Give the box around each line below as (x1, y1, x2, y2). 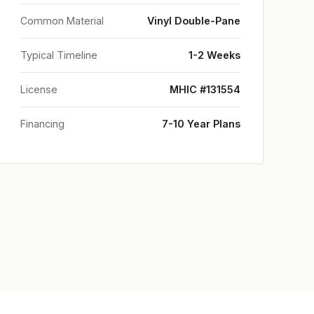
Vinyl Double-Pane (147, 15, 240, 27)
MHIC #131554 (170, 83, 240, 95)
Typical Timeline (20, 49, 97, 61)
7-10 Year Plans (162, 118, 240, 130)
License (20, 83, 57, 95)
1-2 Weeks (189, 49, 240, 61)
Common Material (20, 15, 104, 27)
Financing (20, 118, 64, 130)
